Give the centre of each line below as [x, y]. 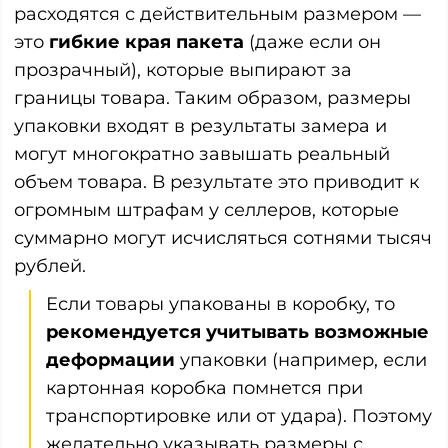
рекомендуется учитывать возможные [237, 331]
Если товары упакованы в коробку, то [220, 303]
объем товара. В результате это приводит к [216, 181]
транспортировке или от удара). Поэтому [239, 415]
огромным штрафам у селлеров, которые [206, 209]
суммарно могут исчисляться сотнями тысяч [223, 237]
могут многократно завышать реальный [202, 153]
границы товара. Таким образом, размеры [212, 97]
